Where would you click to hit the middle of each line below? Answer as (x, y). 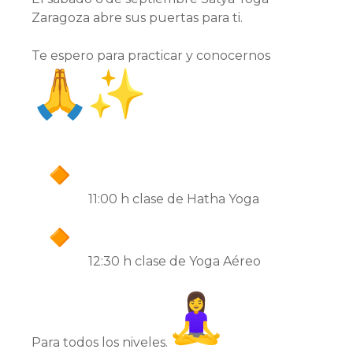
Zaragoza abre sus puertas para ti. (137, 18)
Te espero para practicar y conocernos (151, 56)
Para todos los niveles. (100, 343)
